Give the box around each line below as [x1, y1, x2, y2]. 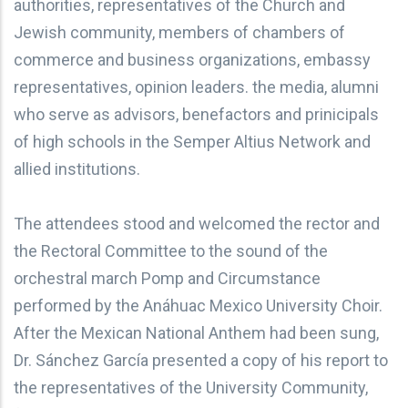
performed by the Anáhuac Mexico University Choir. [14, 295, 382, 315]
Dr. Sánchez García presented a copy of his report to [14, 350, 388, 370]
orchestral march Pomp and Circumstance [14, 268, 321, 288]
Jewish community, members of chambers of [14, 22, 345, 42]
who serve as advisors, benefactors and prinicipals [14, 104, 379, 124]
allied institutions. [14, 158, 140, 178]
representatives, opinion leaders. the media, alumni [14, 76, 379, 97]
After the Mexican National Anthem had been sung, [14, 322, 379, 342]
